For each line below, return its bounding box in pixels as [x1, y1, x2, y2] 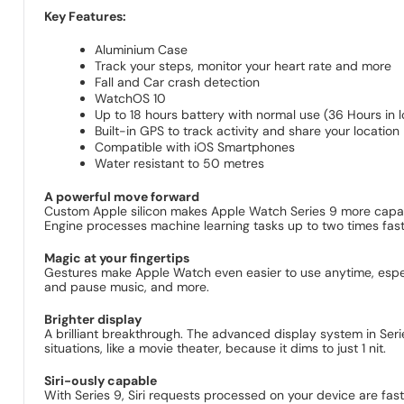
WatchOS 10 [95, 90, 167, 107]
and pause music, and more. [44, 279, 210, 296]
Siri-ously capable [44, 372, 158, 390]
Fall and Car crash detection [95, 74, 261, 91]
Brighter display [44, 311, 142, 328]
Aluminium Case [95, 41, 188, 59]
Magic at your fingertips [44, 250, 190, 267]
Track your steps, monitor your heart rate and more [95, 58, 392, 75]
